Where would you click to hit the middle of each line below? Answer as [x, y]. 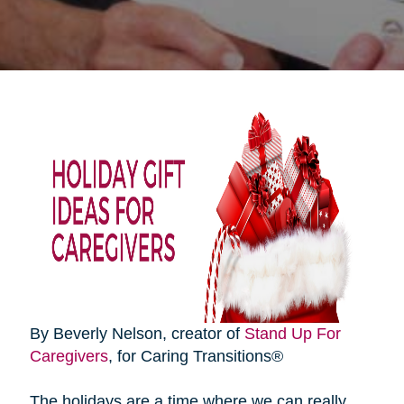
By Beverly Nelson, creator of [137, 333]
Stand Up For [292, 333]
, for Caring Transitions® [195, 356]
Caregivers [69, 356]
